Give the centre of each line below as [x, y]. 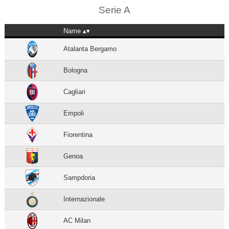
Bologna [76, 70]
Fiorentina [78, 134]
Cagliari [75, 91]
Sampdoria [79, 177]
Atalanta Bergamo [90, 49]
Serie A [114, 10]
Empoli [74, 113]
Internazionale [84, 199]
